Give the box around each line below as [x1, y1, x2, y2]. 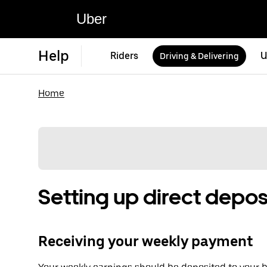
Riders [110, 50, 138, 61]
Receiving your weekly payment [38, 232, 253, 250]
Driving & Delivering [160, 51, 239, 61]
